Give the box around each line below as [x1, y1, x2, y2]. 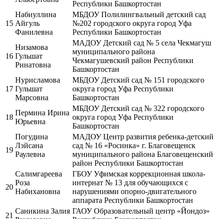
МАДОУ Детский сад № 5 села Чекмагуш [72, 38, 211, 47]
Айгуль [15, 19, 40, 27]
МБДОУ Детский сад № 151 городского [72, 75, 204, 84]
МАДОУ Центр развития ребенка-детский [72, 132, 214, 141]
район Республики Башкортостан [72, 158, 183, 167]
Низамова [15, 43, 48, 51]
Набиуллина [15, 10, 56, 19]
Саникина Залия [15, 206, 70, 215]
